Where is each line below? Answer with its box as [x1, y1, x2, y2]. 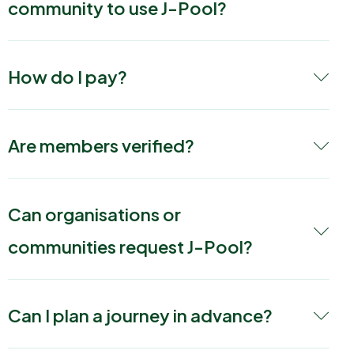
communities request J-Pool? [8, 235, 253, 258]
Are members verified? [8, 134, 194, 157]
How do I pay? [8, 66, 127, 88]
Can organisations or [8, 203, 181, 226]
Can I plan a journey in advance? [8, 304, 273, 327]
